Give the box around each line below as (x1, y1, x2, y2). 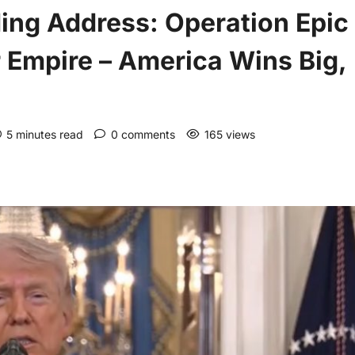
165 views (204, 128, 255, 141)
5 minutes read (6, 128, 83, 141)
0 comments (111, 128, 175, 141)
